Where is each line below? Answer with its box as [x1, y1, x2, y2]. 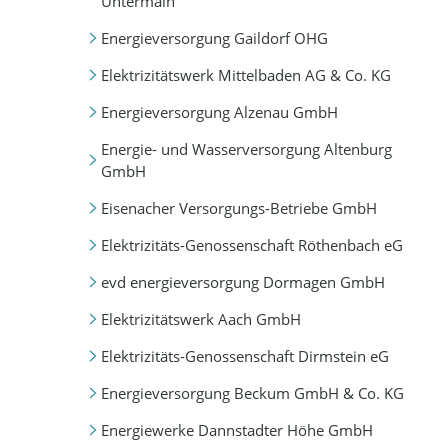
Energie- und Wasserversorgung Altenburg [100, 138, 392, 159]
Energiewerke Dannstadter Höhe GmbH [100, 420, 373, 441]
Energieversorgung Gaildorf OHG [100, 27, 328, 48]
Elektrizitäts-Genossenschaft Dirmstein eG [100, 346, 389, 366]
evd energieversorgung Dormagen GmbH [100, 271, 385, 292]
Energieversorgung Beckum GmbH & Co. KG [100, 383, 404, 404]
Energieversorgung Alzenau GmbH [100, 101, 338, 122]
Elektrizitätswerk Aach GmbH [100, 308, 301, 329]
